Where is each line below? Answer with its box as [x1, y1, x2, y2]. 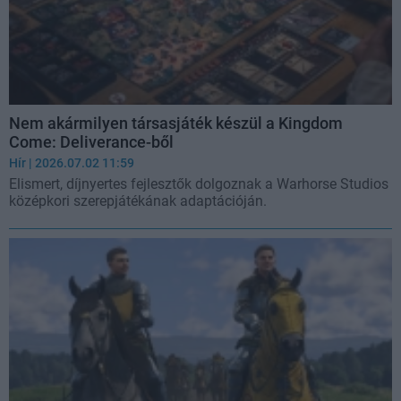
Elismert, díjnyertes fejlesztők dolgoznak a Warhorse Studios [9, 175, 388, 192]
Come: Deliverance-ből [9, 132, 174, 151]
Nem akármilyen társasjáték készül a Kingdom [9, 113, 343, 132]
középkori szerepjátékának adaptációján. [9, 192, 267, 209]
